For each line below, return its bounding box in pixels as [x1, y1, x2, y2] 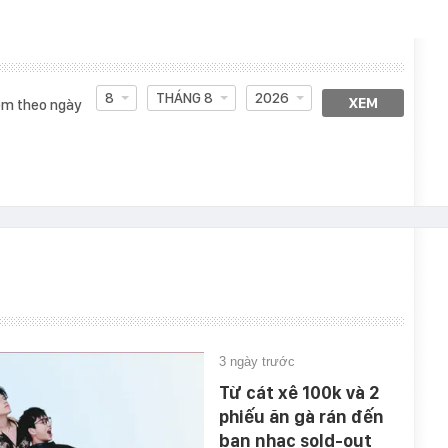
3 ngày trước [219, 354, 295, 369]
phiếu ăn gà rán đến [219, 406, 384, 427]
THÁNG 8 [155, 89, 213, 107]
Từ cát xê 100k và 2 [219, 382, 379, 403]
